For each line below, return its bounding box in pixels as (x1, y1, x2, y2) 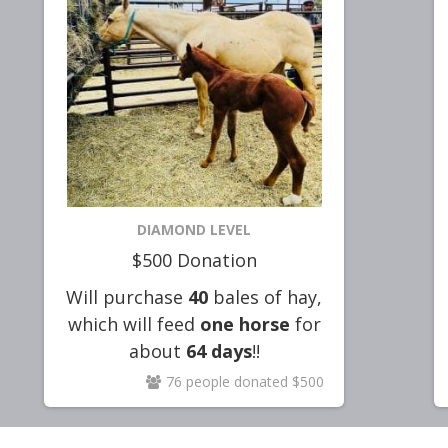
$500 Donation (131, 248, 257, 272)
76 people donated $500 (166, 372, 324, 391)
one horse (199, 312, 290, 336)
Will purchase (66, 285, 183, 309)
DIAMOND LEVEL (137, 220, 251, 239)
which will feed (67, 312, 200, 336)
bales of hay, (208, 285, 322, 309)
